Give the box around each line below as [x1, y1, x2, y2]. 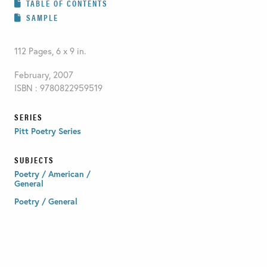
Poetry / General [14, 195, 77, 207]
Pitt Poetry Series [14, 125, 81, 136]
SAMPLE [26, 11, 58, 23]
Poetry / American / [14, 167, 91, 179]
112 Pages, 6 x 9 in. [14, 44, 86, 57]
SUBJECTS [14, 153, 54, 166]
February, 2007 [14, 68, 73, 80]
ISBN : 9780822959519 [14, 81, 103, 94]
